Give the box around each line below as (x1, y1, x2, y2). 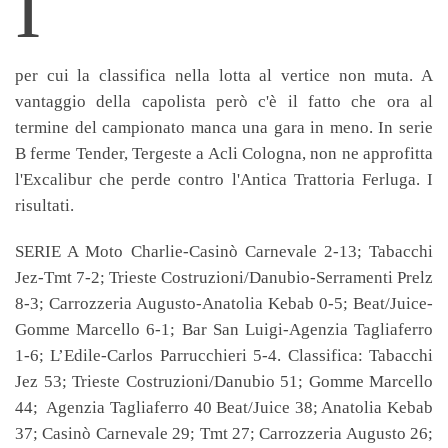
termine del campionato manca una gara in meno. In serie (15, 118, 433, 137)
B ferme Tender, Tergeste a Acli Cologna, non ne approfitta (15, 144, 433, 163)
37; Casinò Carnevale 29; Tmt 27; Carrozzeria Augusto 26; (15, 424, 433, 443)
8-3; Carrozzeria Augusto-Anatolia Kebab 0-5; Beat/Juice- (15, 294, 433, 313)
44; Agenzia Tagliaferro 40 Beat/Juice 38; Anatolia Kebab (15, 398, 433, 417)
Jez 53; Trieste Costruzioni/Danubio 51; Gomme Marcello (15, 372, 433, 391)
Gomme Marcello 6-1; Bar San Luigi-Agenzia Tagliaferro (15, 320, 433, 339)
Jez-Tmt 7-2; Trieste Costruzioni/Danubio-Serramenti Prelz (15, 268, 433, 287)
